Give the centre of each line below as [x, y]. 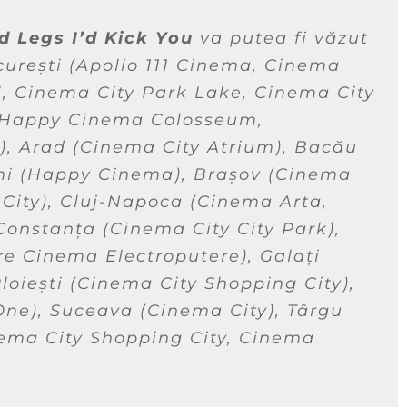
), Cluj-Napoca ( [119, 201]
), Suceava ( [89, 310]
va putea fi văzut [281, 38]
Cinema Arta [260, 201]
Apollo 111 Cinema [164, 65]
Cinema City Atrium [178, 147]
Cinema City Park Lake [129, 92]
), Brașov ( [225, 174]
